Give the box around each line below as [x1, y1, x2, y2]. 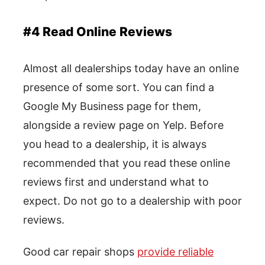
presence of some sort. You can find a [23, 81, 214, 94]
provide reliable [137, 245, 214, 258]
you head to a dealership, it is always [23, 138, 206, 151]
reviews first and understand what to [23, 176, 209, 189]
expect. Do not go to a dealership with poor [23, 195, 242, 208]
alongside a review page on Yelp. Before [23, 119, 224, 132]
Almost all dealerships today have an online [23, 62, 239, 75]
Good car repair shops [23, 245, 137, 258]
